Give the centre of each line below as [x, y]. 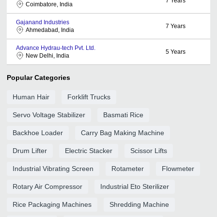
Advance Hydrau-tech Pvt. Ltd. [56, 48]
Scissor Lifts [149, 150]
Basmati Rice [123, 115]
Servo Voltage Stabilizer [49, 115]
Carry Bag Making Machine [123, 132]
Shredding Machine [139, 204]
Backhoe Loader [38, 132]
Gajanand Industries [43, 22]
